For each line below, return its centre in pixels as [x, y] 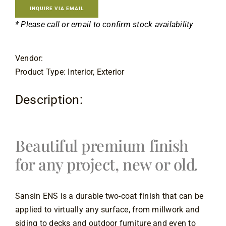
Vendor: [29, 58]
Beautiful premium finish [102, 146]
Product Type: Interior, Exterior [70, 72]
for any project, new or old [105, 164]
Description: [49, 99]
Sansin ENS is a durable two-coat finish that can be [109, 196]
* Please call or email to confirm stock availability [105, 24]
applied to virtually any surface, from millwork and [107, 210]
